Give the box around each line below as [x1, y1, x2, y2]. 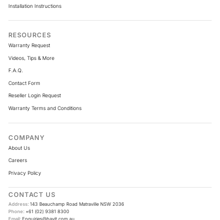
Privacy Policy [8, 169, 41, 176]
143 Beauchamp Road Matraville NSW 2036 [30, 201, 124, 207]
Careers [8, 157, 27, 164]
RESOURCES [8, 31, 51, 39]
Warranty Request [8, 42, 50, 49]
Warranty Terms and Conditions [8, 105, 82, 111]
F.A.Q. [8, 67, 23, 74]
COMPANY [8, 133, 45, 141]
